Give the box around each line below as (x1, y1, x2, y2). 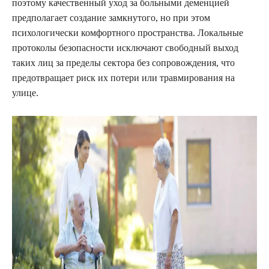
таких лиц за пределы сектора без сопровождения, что (12, 58, 235, 68)
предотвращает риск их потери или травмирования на (12, 73, 235, 83)
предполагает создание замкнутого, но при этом (12, 13, 210, 23)
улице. (12, 88, 38, 98)
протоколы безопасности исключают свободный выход (12, 43, 238, 53)
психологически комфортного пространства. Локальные (12, 28, 243, 38)
